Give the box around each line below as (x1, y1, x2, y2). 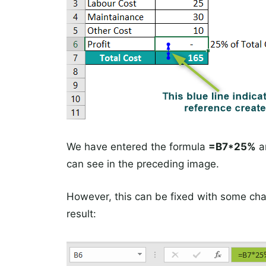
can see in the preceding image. (66, 157, 219, 170)
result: (66, 207, 96, 220)
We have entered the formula (66, 140, 208, 153)
